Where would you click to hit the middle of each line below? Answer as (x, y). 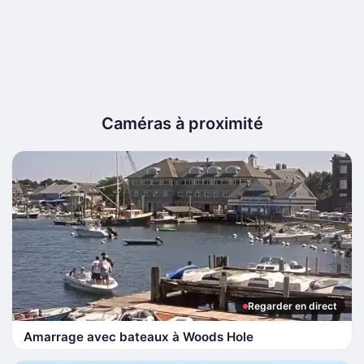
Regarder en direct (292, 306)
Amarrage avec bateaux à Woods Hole (139, 337)
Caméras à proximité (182, 123)
